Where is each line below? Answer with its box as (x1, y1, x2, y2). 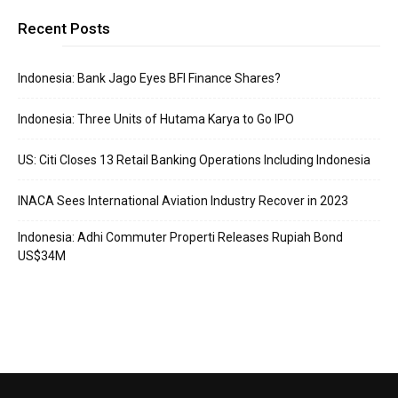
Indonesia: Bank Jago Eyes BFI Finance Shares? (18, 71, 281, 86)
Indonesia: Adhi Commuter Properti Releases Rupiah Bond (18, 230, 343, 245)
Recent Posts (18, 20, 110, 38)
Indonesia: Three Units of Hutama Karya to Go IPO (18, 112, 294, 127)
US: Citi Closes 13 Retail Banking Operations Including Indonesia (18, 153, 370, 168)
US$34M (18, 249, 66, 264)
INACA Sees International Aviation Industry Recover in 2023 (18, 194, 348, 209)
